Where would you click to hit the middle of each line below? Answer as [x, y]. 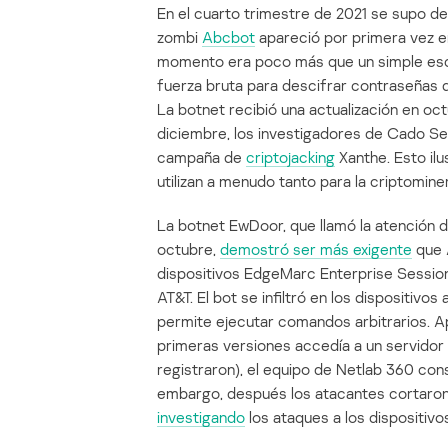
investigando [201, 417]
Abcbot [228, 37]
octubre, [188, 249]
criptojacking [290, 157]
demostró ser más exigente [316, 249]
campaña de [201, 157]
